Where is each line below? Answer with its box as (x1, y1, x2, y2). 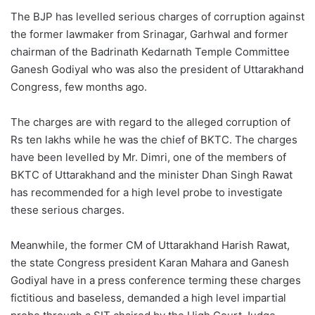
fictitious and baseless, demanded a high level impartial (11, 291, 286, 305)
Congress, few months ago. (11, 80, 147, 94)
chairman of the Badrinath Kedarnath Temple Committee (11, 45, 290, 59)
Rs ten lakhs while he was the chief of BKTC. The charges (11, 133, 297, 147)
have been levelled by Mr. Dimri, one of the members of (11, 150, 286, 165)
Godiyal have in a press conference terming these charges (11, 274, 301, 288)
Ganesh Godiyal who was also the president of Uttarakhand (11, 63, 304, 77)
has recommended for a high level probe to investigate (11, 186, 283, 200)
